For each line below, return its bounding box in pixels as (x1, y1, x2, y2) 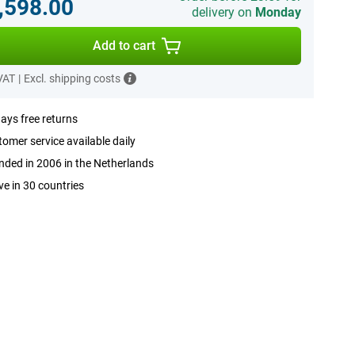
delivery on (191, 5, 255, 20)
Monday (254, 5, 301, 20)
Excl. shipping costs (23, 72, 120, 85)
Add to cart (93, 38, 156, 53)
